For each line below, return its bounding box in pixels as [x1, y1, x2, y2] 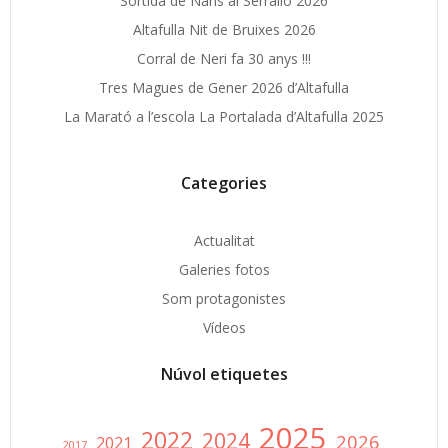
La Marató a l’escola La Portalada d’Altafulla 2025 [64, 106, 384, 126]
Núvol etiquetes [160, 362, 288, 385]
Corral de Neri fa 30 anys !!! [137, 48, 311, 68]
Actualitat [193, 230, 255, 250]
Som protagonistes [162, 288, 286, 308]
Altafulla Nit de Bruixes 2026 [132, 19, 316, 39]
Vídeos [202, 317, 246, 337]
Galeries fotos [178, 259, 270, 279]
